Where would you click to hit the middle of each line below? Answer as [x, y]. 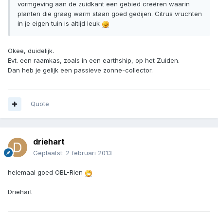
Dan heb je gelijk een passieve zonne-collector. [80, 70]
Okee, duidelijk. [31, 51]
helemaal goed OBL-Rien [46, 173]
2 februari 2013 [89, 153]
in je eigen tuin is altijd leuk [60, 24]
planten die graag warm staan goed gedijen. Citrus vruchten [110, 14]
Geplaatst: [49, 153]
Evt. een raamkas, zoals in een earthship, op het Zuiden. [94, 61]
